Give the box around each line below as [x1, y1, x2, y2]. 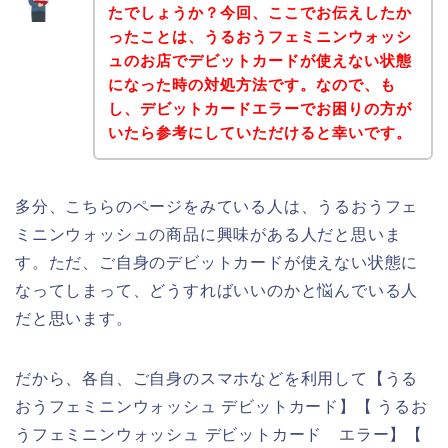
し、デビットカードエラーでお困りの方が [107, 99, 412, 117]
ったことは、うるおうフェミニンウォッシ [107, 27, 412, 45]
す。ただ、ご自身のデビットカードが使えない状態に [15, 253, 419, 271]
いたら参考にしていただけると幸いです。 [107, 123, 412, 141]
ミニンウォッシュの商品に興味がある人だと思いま [15, 225, 402, 243]
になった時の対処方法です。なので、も [107, 75, 396, 93]
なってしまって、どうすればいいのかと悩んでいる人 [15, 281, 419, 299]
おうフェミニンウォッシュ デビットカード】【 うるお [15, 397, 428, 415]
